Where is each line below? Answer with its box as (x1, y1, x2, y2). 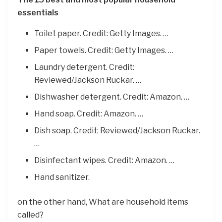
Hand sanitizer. (34, 172, 90, 182)
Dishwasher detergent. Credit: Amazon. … (34, 92, 190, 102)
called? (17, 210, 44, 220)
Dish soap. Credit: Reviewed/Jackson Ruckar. (34, 125, 201, 135)
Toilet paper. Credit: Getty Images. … (34, 28, 169, 38)
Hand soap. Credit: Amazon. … (34, 109, 144, 118)
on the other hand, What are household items (17, 197, 188, 207)
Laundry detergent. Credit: (34, 62, 135, 72)
